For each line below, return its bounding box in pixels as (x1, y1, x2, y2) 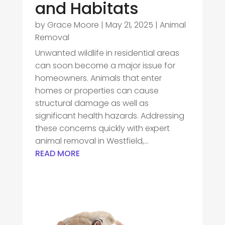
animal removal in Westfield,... (35, 135, 149, 147)
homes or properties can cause (35, 85, 159, 97)
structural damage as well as (35, 97, 149, 109)
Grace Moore (47, 19, 99, 31)
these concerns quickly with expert (35, 123, 170, 135)
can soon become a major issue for (35, 60, 175, 72)
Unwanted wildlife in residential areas (35, 47, 179, 59)
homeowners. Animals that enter (35, 72, 162, 84)
